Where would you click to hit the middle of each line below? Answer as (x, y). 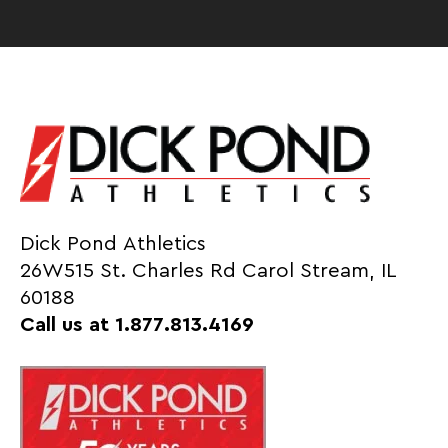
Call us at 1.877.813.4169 (137, 324)
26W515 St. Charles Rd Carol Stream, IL (208, 270)
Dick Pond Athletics (113, 243)
